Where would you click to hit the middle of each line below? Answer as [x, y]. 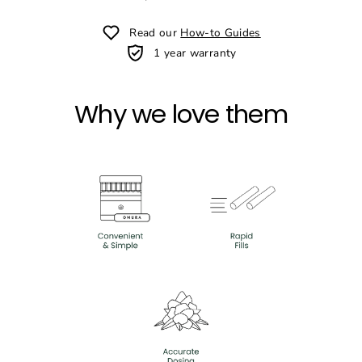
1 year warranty [195, 53]
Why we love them [181, 114]
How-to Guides [221, 33]
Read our [155, 33]
